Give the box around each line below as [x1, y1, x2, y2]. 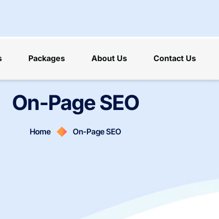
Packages [28, 53, 65, 63]
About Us [91, 53, 127, 63]
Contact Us [153, 53, 196, 63]
